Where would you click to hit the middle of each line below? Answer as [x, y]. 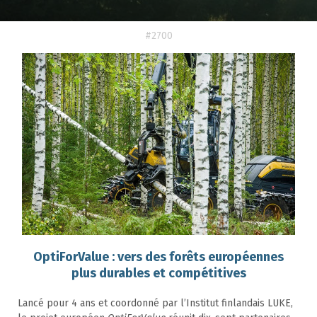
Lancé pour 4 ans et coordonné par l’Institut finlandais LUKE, [155, 303]
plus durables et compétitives [158, 273]
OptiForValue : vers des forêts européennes [158, 257]
